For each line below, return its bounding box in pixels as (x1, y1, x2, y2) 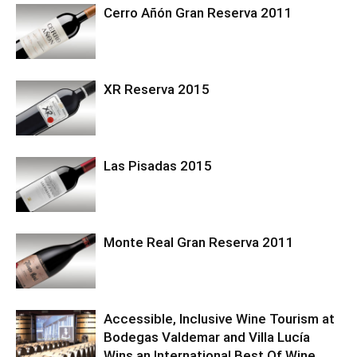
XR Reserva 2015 (104, 81, 210, 98)
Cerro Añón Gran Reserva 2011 (104, 5, 292, 22)
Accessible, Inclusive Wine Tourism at (104, 311, 335, 328)
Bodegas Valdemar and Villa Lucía (104, 329, 310, 346)
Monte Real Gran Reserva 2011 (104, 234, 294, 251)
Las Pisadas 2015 (104, 158, 212, 175)
